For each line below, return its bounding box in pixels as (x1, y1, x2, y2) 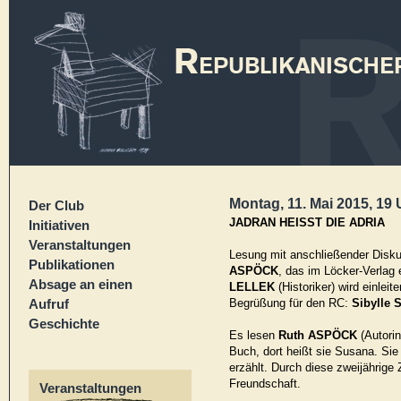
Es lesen (229, 328, 278, 343)
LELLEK (229, 280, 275, 294)
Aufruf (29, 296, 69, 311)
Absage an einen (29, 277, 132, 292)
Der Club (29, 198, 84, 213)
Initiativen (29, 218, 90, 233)
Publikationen (29, 257, 115, 272)
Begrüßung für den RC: (229, 296, 352, 311)
